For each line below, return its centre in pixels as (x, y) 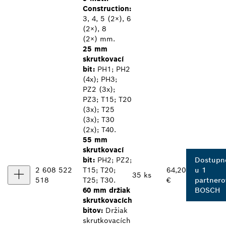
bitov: (93, 211)
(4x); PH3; (100, 79)
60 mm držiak (106, 190)
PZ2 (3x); (99, 90)
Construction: (107, 9)
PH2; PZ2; (113, 160)
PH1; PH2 (112, 69)
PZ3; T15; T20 (107, 100)
